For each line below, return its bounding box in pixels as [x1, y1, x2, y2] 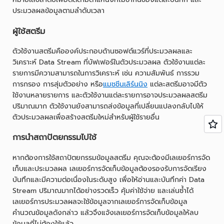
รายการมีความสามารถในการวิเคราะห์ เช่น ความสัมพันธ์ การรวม [12, 68, 199, 78]
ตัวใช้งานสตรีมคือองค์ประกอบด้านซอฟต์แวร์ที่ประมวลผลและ [12, 46, 192, 56]
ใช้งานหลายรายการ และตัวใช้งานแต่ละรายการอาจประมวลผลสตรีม [12, 90, 207, 100]
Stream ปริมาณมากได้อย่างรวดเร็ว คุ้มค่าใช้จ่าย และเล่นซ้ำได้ [12, 185, 193, 196]
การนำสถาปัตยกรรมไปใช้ [12, 131, 96, 144]
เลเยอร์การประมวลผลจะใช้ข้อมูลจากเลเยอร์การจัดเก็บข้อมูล [12, 196, 187, 207]
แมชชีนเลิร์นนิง [103, 79, 147, 89]
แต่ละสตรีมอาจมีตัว [147, 79, 207, 89]
